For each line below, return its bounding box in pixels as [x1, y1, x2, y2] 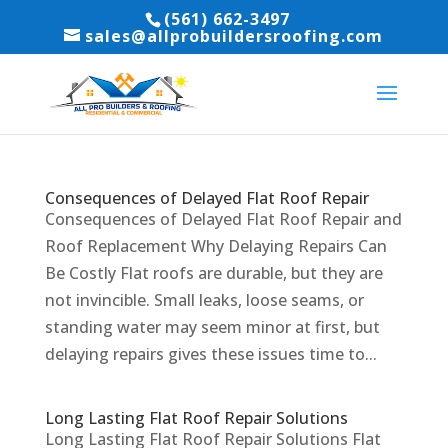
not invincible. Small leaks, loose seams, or [44, 289, 364, 311]
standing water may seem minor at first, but [44, 316, 380, 338]
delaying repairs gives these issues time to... [44, 343, 377, 365]
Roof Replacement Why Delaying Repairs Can [44, 235, 387, 257]
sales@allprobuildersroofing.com [85, 25, 384, 47]
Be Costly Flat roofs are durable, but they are [44, 262, 383, 284]
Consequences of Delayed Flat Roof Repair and [44, 208, 402, 230]
